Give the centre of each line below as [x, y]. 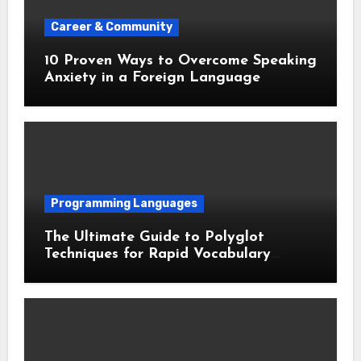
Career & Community [111, 27]
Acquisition [82, 271]
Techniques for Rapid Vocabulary [157, 254]
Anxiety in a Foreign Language [152, 77]
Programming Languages [124, 203]
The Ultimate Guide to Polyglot [154, 237]
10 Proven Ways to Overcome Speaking [180, 60]
